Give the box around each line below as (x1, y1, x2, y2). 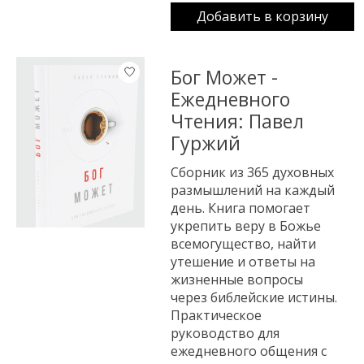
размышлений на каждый (171, 181, 336, 200)
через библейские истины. (171, 288, 338, 307)
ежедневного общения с (171, 342, 327, 361)
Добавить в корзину (197, 6, 329, 25)
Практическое (171, 306, 262, 325)
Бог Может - (171, 63, 279, 90)
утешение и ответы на (171, 253, 316, 271)
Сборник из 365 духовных (171, 163, 335, 182)
